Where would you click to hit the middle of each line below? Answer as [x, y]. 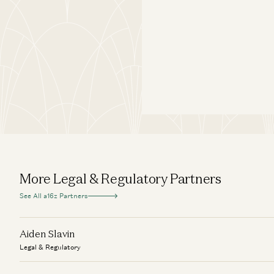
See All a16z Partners [54, 196]
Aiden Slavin [47, 234]
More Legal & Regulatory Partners [120, 179]
